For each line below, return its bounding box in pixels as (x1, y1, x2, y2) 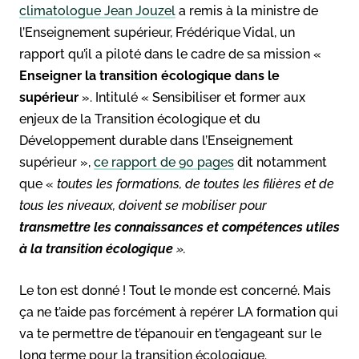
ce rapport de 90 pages (94, 154, 234, 170)
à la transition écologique (19, 240, 173, 256)
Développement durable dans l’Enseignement (19, 132, 293, 148)
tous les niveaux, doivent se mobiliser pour (19, 197, 267, 213)
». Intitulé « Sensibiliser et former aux (79, 89, 305, 105)
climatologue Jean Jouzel (19, 2, 175, 18)
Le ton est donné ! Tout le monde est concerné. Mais (19, 282, 331, 298)
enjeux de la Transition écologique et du (19, 111, 260, 127)
